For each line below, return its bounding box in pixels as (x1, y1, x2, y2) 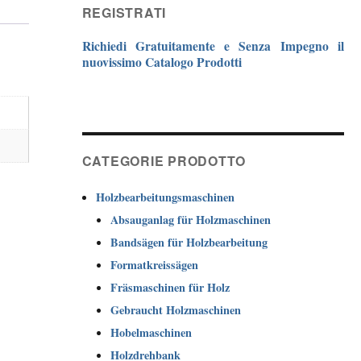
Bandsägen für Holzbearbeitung (110, 233, 268, 251)
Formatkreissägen (110, 255, 199, 273)
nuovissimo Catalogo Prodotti (81, 53, 242, 72)
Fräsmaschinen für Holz (110, 278, 230, 296)
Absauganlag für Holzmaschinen (110, 210, 272, 228)
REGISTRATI (81, 3, 166, 23)
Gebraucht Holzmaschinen (110, 301, 242, 318)
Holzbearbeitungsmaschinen (96, 188, 235, 205)
